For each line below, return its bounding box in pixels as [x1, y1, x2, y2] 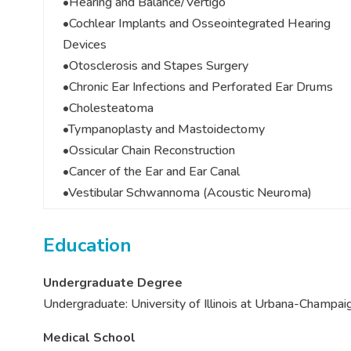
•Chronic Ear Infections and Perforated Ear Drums [62, 78, 333, 96]
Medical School [42, 329, 136, 347]
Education [42, 233, 132, 259]
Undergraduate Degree [42, 274, 183, 292]
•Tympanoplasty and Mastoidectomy [62, 121, 265, 139]
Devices [62, 36, 107, 54]
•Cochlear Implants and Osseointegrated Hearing [62, 15, 331, 33]
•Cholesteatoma [62, 100, 154, 118]
